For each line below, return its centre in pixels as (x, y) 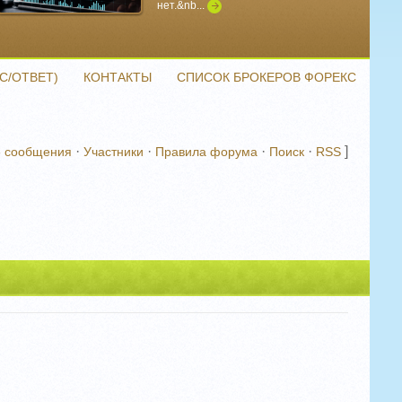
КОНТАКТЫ (118, 77)
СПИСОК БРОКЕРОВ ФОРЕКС (267, 77)
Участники (114, 152)
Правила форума (206, 152)
